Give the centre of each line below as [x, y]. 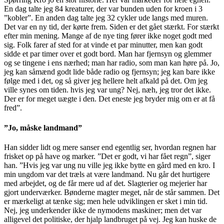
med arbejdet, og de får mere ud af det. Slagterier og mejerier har [105, 183]
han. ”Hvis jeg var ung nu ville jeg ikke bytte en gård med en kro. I [109, 165]
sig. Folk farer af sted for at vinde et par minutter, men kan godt [103, 45]
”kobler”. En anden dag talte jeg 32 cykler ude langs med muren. [106, 18]
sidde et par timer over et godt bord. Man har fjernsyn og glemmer [108, 54]
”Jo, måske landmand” [43, 127]
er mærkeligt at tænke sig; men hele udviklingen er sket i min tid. [106, 201]
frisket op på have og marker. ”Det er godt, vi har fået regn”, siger [107, 156]
